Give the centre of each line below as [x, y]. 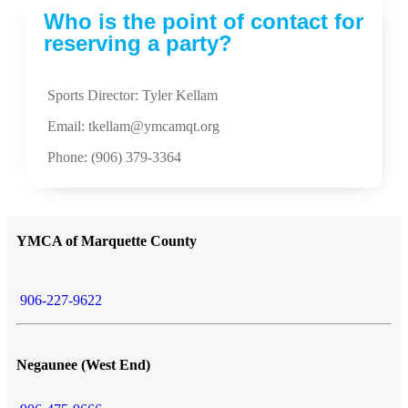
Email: [68, 126]
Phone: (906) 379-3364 [114, 157]
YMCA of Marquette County [107, 241]
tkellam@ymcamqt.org [154, 126]
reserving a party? [138, 43]
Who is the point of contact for [204, 21]
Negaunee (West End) [83, 365]
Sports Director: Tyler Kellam [133, 95]
